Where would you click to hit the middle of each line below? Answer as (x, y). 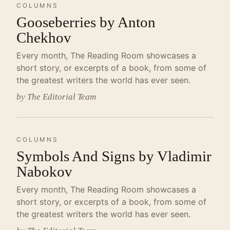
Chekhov (44, 37)
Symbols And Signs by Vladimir (114, 156)
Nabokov (44, 171)
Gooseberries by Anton (86, 22)
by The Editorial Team (56, 97)
